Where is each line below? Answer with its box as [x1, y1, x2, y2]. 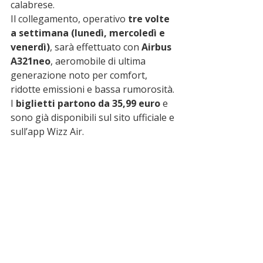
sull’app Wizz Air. [11, 125, 84, 139]
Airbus [141, 41, 174, 54]
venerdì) [11, 41, 50, 54]
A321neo [11, 55, 50, 68]
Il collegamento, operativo [11, 12, 128, 26]
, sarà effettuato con [50, 41, 141, 54]
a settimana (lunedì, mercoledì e [11, 26, 167, 40]
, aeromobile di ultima [50, 55, 148, 68]
